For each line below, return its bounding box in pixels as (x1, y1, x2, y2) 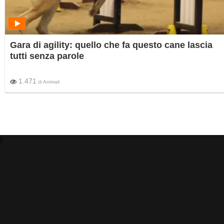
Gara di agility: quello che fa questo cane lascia (10, 40, 212, 50)
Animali (43, 79, 59, 85)
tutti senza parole (10, 51, 84, 61)
